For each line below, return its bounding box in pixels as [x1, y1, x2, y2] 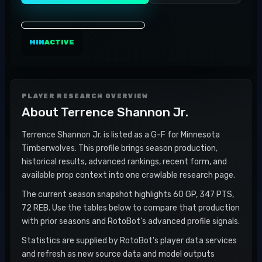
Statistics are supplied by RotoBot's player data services [22, 236, 237, 246]
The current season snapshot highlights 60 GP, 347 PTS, [22, 189, 234, 199]
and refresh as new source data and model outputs [22, 249, 215, 259]
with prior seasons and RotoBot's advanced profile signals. [22, 216, 240, 226]
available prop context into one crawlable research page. [22, 170, 235, 180]
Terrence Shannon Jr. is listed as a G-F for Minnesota [22, 130, 220, 140]
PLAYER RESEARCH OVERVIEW [22, 92, 149, 100]
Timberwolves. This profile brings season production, [22, 143, 218, 153]
